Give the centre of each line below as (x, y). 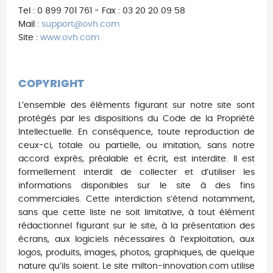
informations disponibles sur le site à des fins (136, 186)
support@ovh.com (80, 24)
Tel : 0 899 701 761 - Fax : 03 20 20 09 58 (102, 11)
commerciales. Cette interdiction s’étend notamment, (136, 199)
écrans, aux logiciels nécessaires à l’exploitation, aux (136, 239)
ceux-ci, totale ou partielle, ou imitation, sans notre (136, 145)
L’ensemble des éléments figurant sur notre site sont (136, 105)
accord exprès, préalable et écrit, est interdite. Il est (136, 159)
